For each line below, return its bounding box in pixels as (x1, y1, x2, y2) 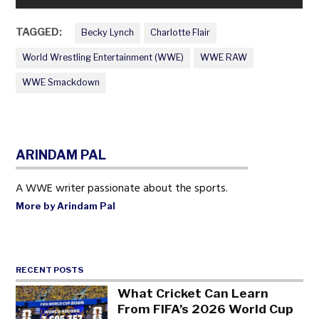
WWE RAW (199, 52, 247, 63)
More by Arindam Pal (16, 199, 116, 211)
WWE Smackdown (22, 77, 100, 88)
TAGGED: (16, 26, 63, 39)
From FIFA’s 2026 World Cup (117, 301, 294, 317)
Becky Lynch (81, 27, 135, 38)
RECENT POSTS (16, 264, 84, 275)
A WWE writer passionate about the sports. (16, 178, 229, 197)
